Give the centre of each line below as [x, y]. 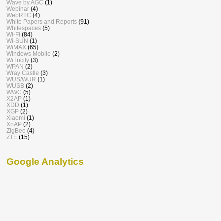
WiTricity [18, 60]
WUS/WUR [21, 79]
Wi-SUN [17, 41]
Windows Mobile [29, 54]
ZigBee [16, 131]
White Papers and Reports [42, 22]
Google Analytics [45, 162]
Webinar [18, 9]
